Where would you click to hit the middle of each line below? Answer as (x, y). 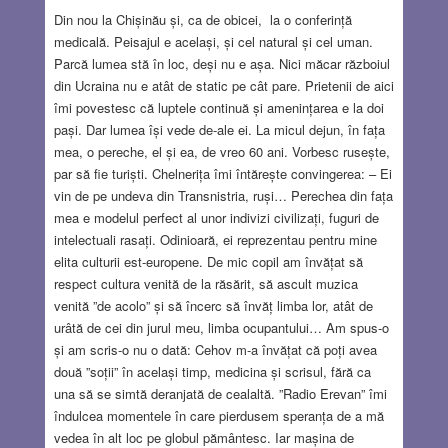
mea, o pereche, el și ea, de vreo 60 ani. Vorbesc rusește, (221, 151)
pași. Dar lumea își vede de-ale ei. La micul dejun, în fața (219, 129)
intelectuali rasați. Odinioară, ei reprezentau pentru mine (215, 239)
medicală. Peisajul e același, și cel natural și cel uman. (213, 41)
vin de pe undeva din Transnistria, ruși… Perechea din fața (223, 195)
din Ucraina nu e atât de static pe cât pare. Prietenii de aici (223, 85)
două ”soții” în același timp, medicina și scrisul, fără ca (212, 371)
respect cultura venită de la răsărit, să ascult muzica (205, 283)
